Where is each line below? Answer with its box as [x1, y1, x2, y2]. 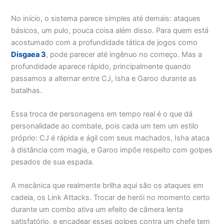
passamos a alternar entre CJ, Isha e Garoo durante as [11, 73, 197, 83]
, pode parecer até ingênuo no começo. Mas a [46, 49, 202, 59]
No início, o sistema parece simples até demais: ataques [11, 13, 201, 23]
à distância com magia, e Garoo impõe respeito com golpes [11, 145, 213, 155]
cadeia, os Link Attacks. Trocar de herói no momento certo [11, 193, 210, 202]
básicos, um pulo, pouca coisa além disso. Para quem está [11, 25, 209, 35]
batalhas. [11, 85, 42, 95]
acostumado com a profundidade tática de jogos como [11, 37, 198, 47]
